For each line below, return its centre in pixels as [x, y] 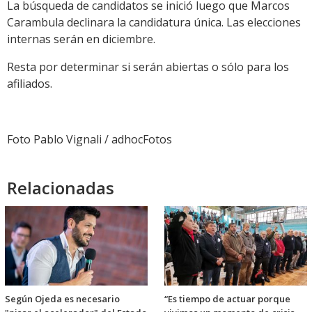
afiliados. [30, 83]
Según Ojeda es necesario [62, 299]
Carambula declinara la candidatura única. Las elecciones [154, 22]
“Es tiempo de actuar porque [227, 299]
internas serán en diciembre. [81, 39]
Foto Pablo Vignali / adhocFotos [89, 139]
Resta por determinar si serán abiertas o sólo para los [148, 67]
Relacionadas [61, 187]
